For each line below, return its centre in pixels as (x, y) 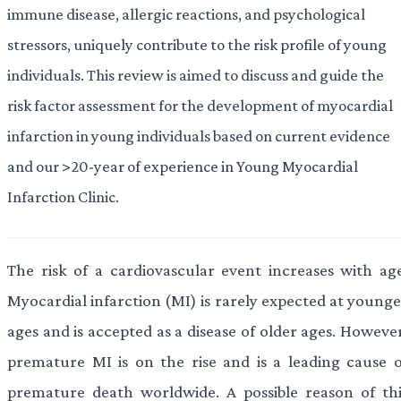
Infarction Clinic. (63, 196)
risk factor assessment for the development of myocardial (200, 105)
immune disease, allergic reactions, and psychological (186, 13)
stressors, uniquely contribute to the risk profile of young (197, 44)
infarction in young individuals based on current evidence (199, 135)
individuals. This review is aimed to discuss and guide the (196, 74)
